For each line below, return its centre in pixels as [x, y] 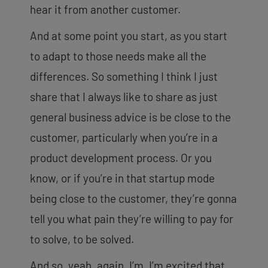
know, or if [55, 178]
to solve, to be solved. [82, 239]
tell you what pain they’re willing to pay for [132, 218]
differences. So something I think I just [124, 76]
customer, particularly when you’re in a [124, 137]
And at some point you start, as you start [129, 35]
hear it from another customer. [105, 9]
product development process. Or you [121, 157]
